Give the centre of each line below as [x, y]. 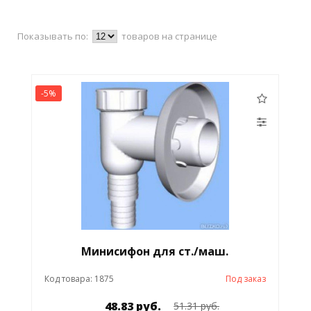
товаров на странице [169, 36]
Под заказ [246, 278]
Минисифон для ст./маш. [155, 251]
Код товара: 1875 [79, 278]
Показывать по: [53, 36]
